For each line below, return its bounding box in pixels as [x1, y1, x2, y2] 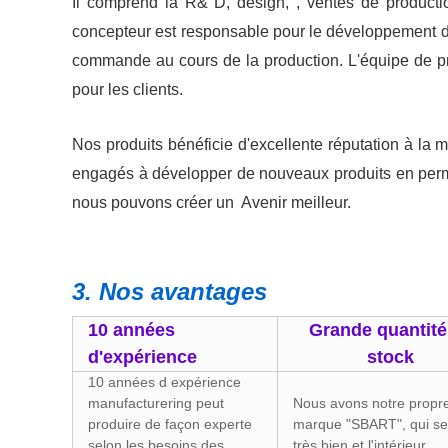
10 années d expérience [88, 374, 241, 390]
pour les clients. [72, 81, 191, 98]
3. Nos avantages [72, 278, 267, 305]
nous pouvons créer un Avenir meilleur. [72, 194, 375, 211]
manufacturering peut [88, 395, 224, 411]
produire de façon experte [88, 416, 252, 432]
